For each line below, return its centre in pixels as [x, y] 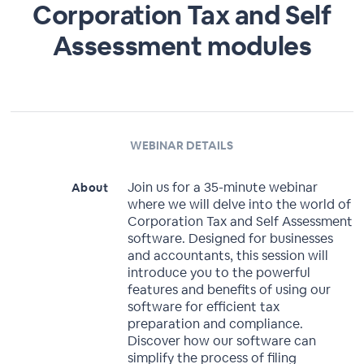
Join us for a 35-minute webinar [223, 187]
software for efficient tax [204, 307]
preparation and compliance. [216, 324]
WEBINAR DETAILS [182, 145]
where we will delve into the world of [240, 204]
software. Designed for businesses [231, 238]
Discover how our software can [222, 341]
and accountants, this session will [228, 256]
